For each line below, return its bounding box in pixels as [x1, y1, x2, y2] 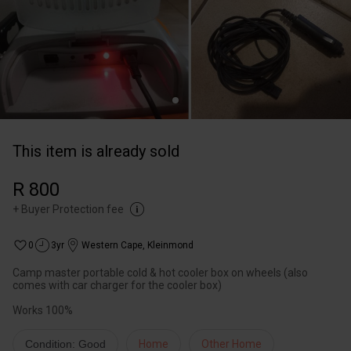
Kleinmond [147, 240, 194, 251]
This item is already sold [13, 142, 179, 161]
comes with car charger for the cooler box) [13, 279, 222, 291]
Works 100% [13, 304, 73, 317]
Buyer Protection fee [21, 203, 124, 215]
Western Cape [81, 240, 143, 251]
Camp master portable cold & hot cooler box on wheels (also [13, 266, 308, 279]
